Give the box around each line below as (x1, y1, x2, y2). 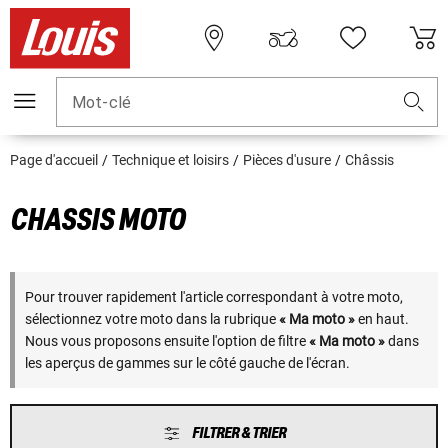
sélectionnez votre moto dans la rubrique (25, 311, 279, 328)
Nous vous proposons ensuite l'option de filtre (25, 333, 309, 350)
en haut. (355, 311, 409, 328)
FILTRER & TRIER (191, 425, 286, 443)
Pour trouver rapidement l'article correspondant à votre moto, (25, 289, 403, 306)
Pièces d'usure (243, 152, 331, 169)
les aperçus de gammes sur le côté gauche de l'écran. (25, 355, 350, 372)
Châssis (345, 152, 394, 169)
